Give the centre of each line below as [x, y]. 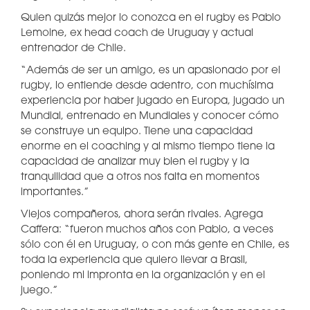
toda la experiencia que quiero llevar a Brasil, [134, 261]
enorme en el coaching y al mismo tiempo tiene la [148, 147]
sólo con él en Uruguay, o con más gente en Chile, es [155, 245]
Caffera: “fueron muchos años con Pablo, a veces [147, 230]
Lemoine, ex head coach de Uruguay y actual [137, 34]
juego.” [39, 291]
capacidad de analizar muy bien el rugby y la [135, 162]
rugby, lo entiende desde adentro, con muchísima [147, 86]
